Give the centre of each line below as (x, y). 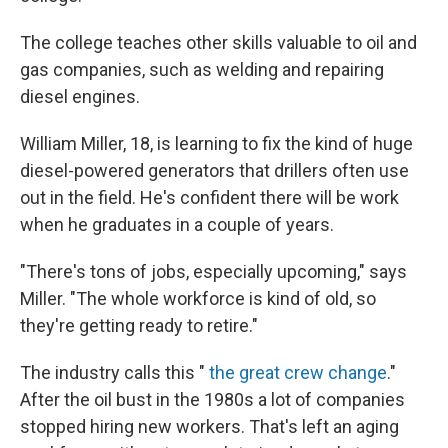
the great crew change (298, 372)
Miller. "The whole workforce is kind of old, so (198, 298)
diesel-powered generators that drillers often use (214, 170)
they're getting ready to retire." (139, 325)
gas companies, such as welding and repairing (202, 69)
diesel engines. (80, 96)
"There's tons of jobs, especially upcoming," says (213, 271)
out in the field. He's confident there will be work (209, 197)
